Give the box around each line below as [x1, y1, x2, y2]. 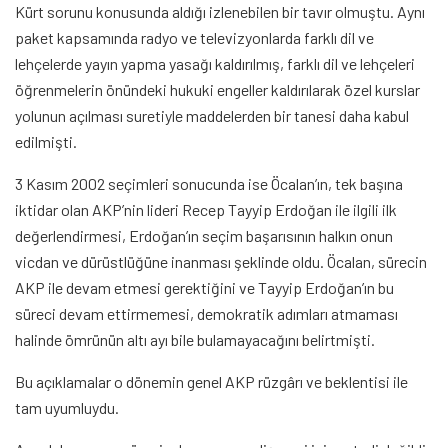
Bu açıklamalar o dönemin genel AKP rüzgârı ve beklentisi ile [15, 372, 408, 392]
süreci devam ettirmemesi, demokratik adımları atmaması [15, 304, 398, 324]
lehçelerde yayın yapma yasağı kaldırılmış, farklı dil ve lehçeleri [15, 54, 415, 74]
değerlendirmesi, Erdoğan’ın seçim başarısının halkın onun [15, 226, 393, 246]
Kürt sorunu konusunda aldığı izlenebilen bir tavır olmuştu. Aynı [15, 2, 425, 22]
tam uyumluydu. [15, 398, 119, 418]
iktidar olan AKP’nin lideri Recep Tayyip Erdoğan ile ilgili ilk [15, 200, 397, 220]
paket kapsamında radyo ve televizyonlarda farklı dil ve [15, 28, 374, 48]
